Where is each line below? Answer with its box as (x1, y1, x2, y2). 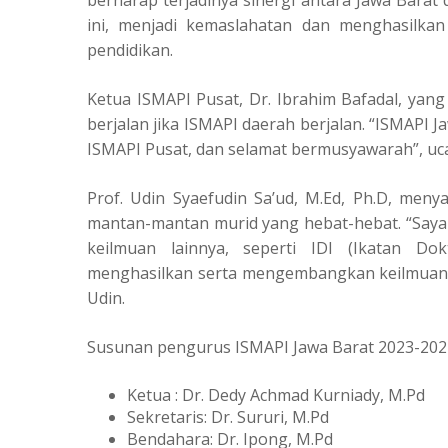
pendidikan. (87, 39, 173, 61)
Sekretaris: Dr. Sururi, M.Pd (127, 406, 329, 428)
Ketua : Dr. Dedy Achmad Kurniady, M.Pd (127, 384, 425, 406)
